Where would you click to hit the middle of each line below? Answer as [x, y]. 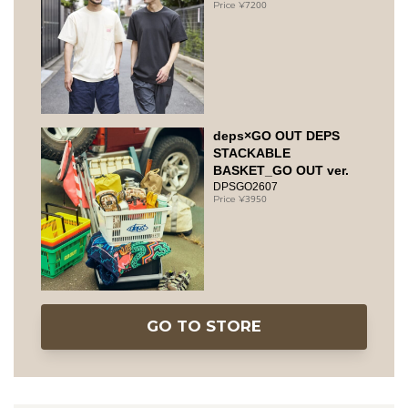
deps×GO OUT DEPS [276, 136]
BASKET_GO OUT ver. [281, 171]
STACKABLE [252, 153]
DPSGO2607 [245, 187]
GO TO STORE [204, 326]
